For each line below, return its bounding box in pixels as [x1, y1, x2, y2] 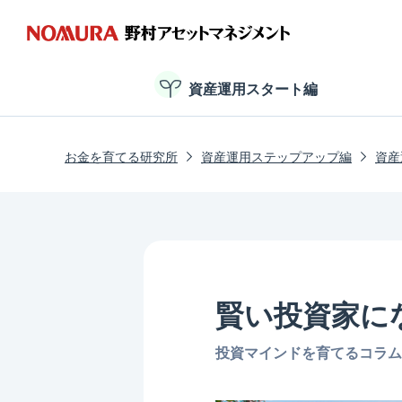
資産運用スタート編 [188, 82, 318, 97]
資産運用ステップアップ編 [201, 150, 352, 164]
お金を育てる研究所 [65, 150, 178, 164]
